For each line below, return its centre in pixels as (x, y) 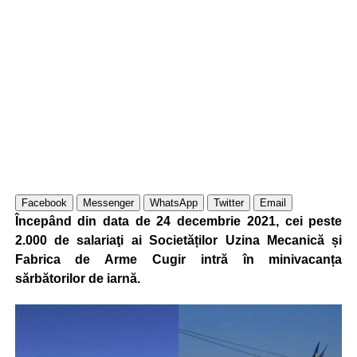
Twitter (228, 203)
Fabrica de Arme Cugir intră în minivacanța (178, 259)
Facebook (44, 203)
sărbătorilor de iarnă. (77, 279)
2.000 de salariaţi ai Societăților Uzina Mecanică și (178, 240)
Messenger (108, 203)
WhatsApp (173, 203)
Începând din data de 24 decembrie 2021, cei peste (178, 221)
